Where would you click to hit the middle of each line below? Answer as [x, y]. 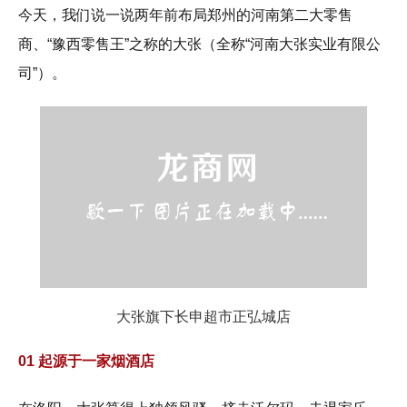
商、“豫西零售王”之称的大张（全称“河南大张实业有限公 [199, 45]
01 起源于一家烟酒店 [86, 362]
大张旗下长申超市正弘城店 [203, 317]
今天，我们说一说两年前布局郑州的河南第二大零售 [185, 15]
